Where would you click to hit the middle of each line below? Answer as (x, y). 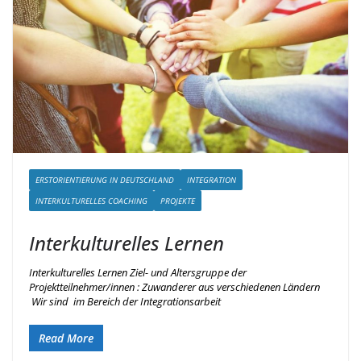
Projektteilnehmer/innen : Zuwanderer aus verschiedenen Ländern (179, 287)
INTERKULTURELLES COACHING (91, 201)
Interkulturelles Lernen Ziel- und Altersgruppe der (138, 273)
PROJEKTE (178, 201)
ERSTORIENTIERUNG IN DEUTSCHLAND (105, 180)
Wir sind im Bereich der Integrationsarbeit (125, 302)
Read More (66, 338)
